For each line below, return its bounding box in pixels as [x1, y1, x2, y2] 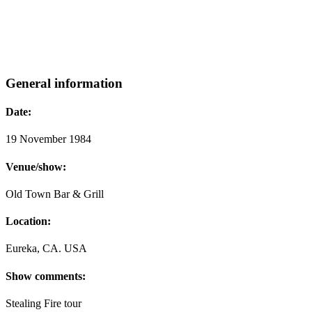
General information [6, 75, 123, 91]
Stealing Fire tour [6, 297, 81, 309]
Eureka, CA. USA [6, 242, 87, 255]
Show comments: [6, 270, 86, 282]
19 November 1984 [6, 133, 91, 146]
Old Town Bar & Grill [6, 187, 104, 200]
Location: [6, 215, 51, 228]
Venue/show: [6, 160, 66, 173]
